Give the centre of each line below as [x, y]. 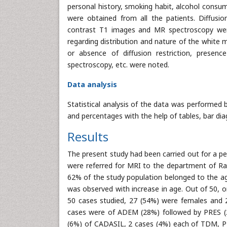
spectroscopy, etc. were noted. [118, 65]
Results [88, 137]
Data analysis [92, 84]
